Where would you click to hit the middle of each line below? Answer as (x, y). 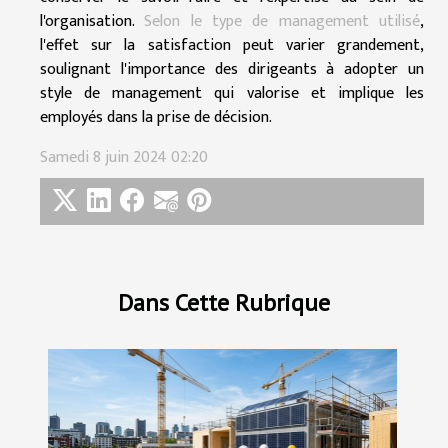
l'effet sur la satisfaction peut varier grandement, (232, 45)
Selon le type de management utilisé (282, 21)
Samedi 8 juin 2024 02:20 (124, 157)
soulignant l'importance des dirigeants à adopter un (232, 69)
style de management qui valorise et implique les (232, 93)
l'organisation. (92, 21)
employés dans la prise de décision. (156, 117)
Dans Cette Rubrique (224, 303)
